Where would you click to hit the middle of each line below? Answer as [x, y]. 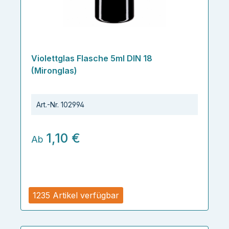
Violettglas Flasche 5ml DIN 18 [92, 58]
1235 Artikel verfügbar [76, 195]
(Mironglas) [54, 71]
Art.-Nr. [48, 105]
